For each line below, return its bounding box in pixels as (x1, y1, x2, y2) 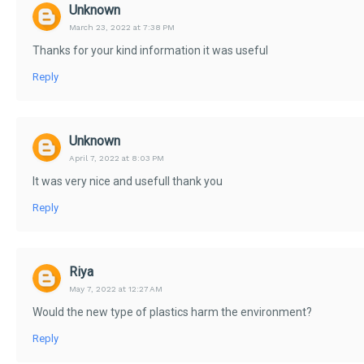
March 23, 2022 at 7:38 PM (69, 23, 175, 32)
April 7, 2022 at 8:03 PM (69, 154, 164, 162)
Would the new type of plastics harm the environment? (32, 305, 312, 318)
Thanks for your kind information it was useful (32, 44, 268, 57)
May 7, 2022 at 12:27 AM (69, 284, 162, 293)
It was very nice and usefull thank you (32, 175, 223, 188)
